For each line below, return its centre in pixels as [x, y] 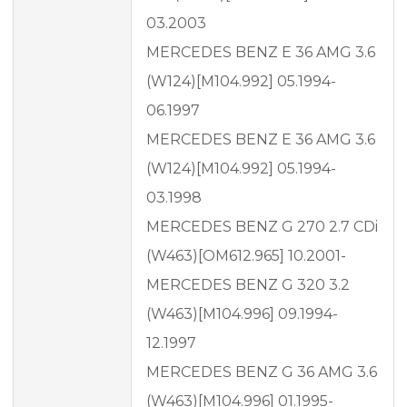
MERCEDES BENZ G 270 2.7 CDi [262, 227]
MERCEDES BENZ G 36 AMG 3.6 [262, 372]
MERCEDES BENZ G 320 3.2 [248, 285]
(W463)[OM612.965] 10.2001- [246, 256]
